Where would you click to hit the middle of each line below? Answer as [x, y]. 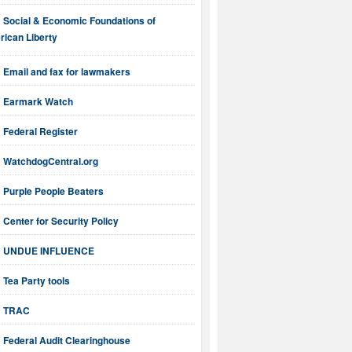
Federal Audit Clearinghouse [67, 341]
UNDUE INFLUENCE [49, 251]
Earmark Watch [38, 102]
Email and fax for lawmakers [67, 72]
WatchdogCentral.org [51, 161]
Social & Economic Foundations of [79, 21]
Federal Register [40, 132]
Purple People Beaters [53, 191]
